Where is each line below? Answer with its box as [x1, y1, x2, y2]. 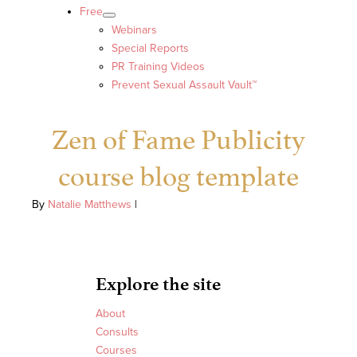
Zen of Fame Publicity [52, 116, 305, 157]
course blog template [58, 152, 299, 194]
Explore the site [96, 273, 221, 296]
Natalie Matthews [48, 198, 131, 212]
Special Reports [112, 41, 189, 56]
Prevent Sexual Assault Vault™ [112, 78, 257, 92]
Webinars [112, 23, 157, 37]
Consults [96, 325, 139, 339]
